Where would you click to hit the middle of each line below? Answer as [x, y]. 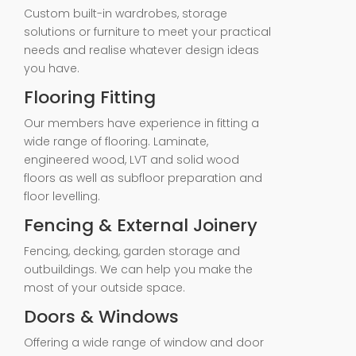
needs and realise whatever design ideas [141, 50]
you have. [52, 68]
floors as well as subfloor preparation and [143, 178]
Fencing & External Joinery [141, 225]
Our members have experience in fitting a [141, 123]
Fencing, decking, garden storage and [132, 251]
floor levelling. [62, 196]
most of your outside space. [104, 288]
